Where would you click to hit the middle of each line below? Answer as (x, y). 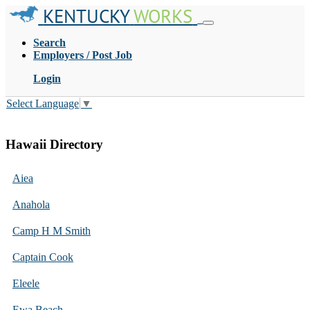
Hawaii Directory (54, 145)
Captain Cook (43, 257)
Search (49, 43)
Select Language (43, 104)
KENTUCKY (86, 16)
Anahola (31, 204)
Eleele (26, 283)
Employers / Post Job (83, 55)
